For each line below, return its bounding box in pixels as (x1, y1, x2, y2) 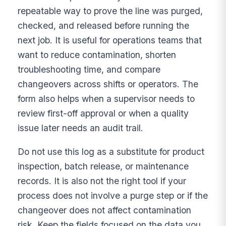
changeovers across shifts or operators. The (18, 79, 199, 90)
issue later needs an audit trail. (18, 123, 144, 134)
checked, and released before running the (18, 20, 190, 31)
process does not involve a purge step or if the (18, 190, 208, 201)
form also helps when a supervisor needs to (18, 93, 195, 104)
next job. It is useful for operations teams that (18, 35, 202, 46)
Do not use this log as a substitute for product (18, 146, 205, 157)
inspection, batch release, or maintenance (18, 160, 189, 172)
